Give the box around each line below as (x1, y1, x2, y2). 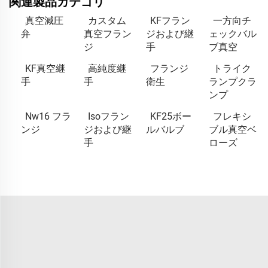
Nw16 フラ (25, 110, 71, 122)
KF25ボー (150, 110, 191, 122)
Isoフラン (87, 110, 129, 122)
